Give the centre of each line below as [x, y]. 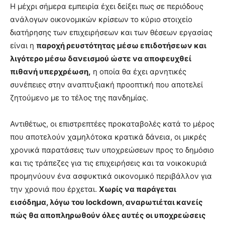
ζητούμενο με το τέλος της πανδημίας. [80, 97]
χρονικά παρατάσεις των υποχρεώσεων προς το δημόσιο [112, 150]
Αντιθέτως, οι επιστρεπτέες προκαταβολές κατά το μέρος [112, 124]
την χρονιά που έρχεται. [54, 189]
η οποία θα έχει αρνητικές [139, 71]
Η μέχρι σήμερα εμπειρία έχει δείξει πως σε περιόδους [107, 6]
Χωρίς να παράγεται [138, 189]
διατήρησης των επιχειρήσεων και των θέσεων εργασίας [111, 32]
